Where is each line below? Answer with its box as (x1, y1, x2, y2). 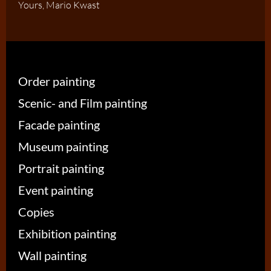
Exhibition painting (18, 226, 116, 241)
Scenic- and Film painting (18, 95, 147, 110)
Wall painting (18, 247, 87, 263)
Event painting (18, 182, 93, 197)
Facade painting (18, 117, 100, 132)
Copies (18, 204, 54, 219)
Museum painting (18, 139, 108, 154)
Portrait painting (18, 160, 104, 175)
